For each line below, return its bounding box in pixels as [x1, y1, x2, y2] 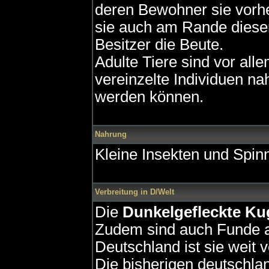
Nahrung [95, 130, 127, 139]
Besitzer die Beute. [95, 36, 223, 53]
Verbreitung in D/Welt [95, 187, 174, 196]
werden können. [95, 88, 204, 105]
